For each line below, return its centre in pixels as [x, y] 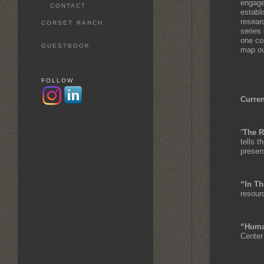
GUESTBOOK [66, 46]
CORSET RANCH [72, 23]
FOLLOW [57, 80]
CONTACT [68, 6]
